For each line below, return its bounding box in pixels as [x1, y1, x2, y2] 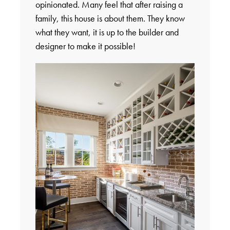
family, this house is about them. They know [35, 12, 185, 24]
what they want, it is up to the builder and [35, 26, 179, 38]
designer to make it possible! [35, 40, 136, 52]
